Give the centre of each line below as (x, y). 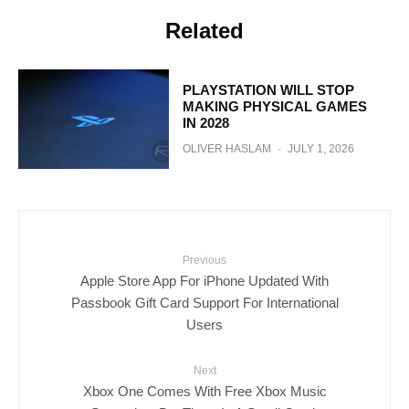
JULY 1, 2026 (320, 148)
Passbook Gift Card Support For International (204, 302)
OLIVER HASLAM (226, 148)
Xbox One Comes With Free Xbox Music (204, 391)
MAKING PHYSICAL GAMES (274, 106)
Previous (204, 261)
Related (204, 30)
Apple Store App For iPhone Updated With (204, 280)
